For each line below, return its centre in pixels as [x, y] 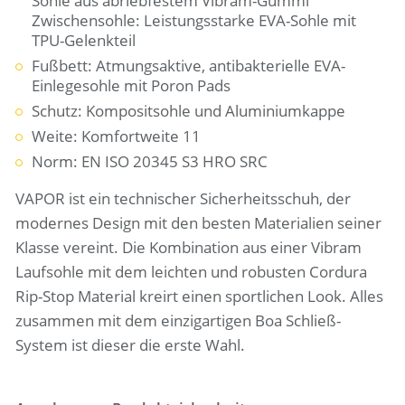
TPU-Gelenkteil [84, 40]
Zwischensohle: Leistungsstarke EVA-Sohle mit [194, 20]
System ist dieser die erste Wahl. [131, 345]
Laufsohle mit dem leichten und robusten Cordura [192, 272]
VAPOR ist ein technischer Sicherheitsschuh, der [184, 198]
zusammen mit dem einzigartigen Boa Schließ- [179, 320]
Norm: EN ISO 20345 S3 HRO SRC [150, 161]
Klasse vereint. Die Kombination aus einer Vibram [189, 247]
